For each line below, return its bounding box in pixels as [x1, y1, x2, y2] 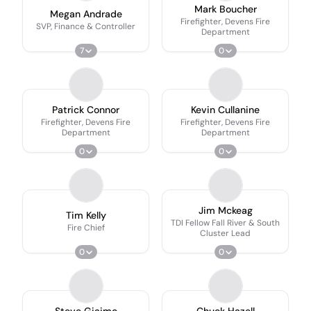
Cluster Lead [200, 227, 251, 239]
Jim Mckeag [198, 203, 253, 217]
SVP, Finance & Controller [36, 21, 135, 32]
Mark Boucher [194, 2, 257, 15]
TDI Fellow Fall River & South [171, 217, 280, 228]
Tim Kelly [65, 209, 106, 221]
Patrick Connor [52, 103, 119, 116]
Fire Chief [67, 222, 105, 233]
